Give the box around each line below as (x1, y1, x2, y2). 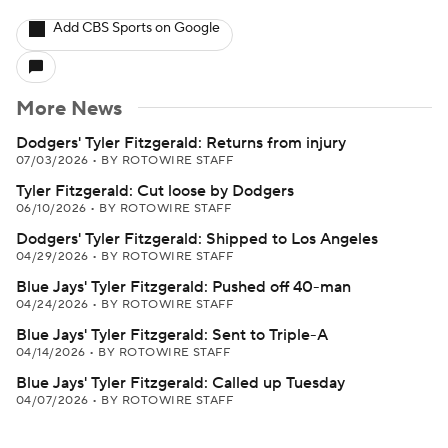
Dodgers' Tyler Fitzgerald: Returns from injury (16, 133, 346, 153)
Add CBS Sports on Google (53, 19, 220, 37)
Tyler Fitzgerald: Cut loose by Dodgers (16, 181, 294, 201)
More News (16, 96, 122, 122)
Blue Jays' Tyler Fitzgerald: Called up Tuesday (16, 373, 345, 393)
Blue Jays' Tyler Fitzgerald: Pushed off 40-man (16, 277, 351, 297)
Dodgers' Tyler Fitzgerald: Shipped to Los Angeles (16, 229, 378, 249)
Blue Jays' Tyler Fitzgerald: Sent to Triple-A (16, 325, 328, 345)
